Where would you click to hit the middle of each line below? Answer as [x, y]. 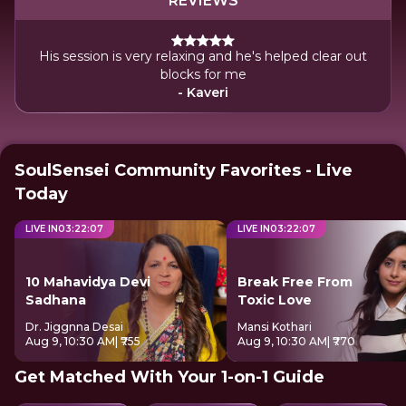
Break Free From [295, 282]
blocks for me [203, 74]
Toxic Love [275, 300]
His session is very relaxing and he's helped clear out [203, 56]
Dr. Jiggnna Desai [74, 327]
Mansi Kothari [275, 327]
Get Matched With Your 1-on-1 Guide [169, 377]
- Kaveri [203, 92]
